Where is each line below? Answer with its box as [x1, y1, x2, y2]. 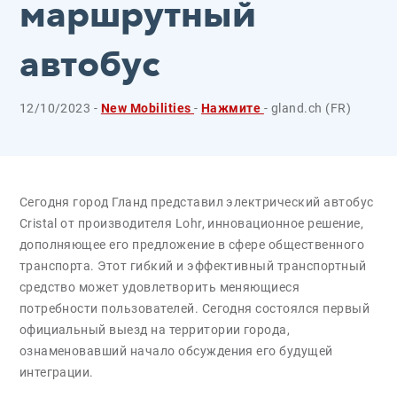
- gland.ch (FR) [263, 101, 352, 115]
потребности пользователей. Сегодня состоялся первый [19, 301, 370, 315]
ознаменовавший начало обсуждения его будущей [19, 344, 333, 358]
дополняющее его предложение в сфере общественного [19, 237, 365, 252]
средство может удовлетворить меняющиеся [19, 280, 300, 294]
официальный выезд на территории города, [19, 323, 291, 337]
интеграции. [19, 365, 94, 379]
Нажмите [201, 101, 264, 115]
